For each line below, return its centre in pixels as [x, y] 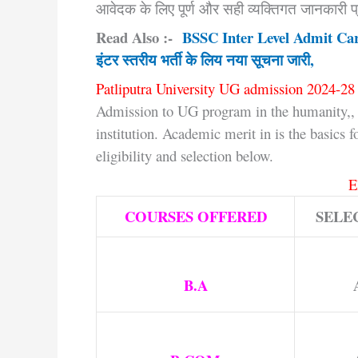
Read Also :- [139, 37]
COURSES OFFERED [195, 216]
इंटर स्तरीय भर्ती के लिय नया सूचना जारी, [205, 59]
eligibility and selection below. [185, 155]
